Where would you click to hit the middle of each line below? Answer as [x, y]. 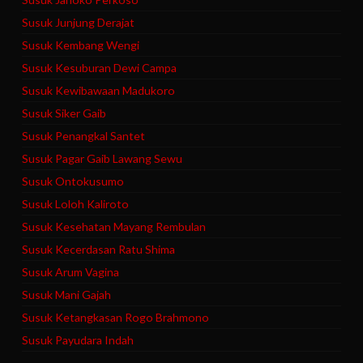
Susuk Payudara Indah [78, 340]
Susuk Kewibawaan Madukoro [99, 90]
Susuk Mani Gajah [67, 294]
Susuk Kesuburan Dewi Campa [100, 67]
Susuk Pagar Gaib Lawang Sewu [102, 158]
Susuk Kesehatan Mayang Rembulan [114, 226]
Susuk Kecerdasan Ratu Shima [99, 249]
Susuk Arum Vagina [71, 271]
